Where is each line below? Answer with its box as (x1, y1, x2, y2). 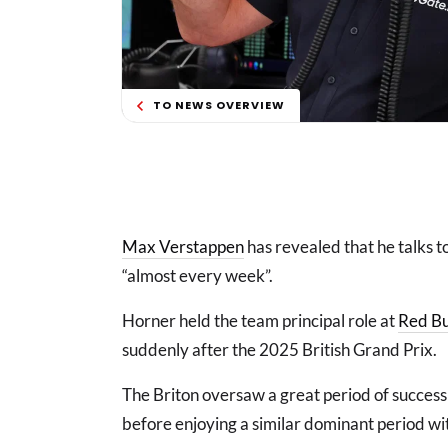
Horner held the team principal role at (122, 310, 398, 332)
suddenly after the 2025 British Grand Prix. (122, 339, 437, 361)
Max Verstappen (122, 236, 244, 258)
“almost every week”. (122, 265, 273, 287)
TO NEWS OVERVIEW (153, 97, 285, 114)
